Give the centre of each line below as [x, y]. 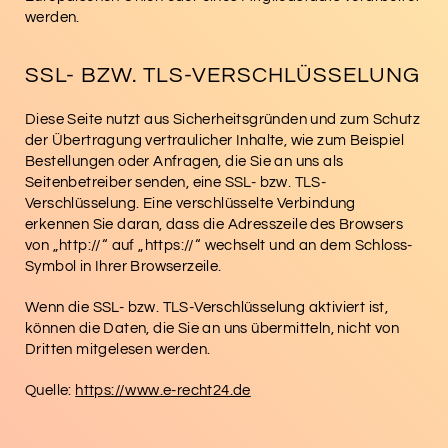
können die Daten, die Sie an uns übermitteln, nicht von [212, 328]
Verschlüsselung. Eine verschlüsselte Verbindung [190, 203]
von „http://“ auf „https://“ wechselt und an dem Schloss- [219, 245]
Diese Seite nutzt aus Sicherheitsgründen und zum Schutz [222, 119]
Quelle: [50, 390]
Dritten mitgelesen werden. [118, 349]
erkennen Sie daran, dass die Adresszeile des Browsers [214, 224]
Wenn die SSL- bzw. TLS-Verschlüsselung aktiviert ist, [207, 307]
